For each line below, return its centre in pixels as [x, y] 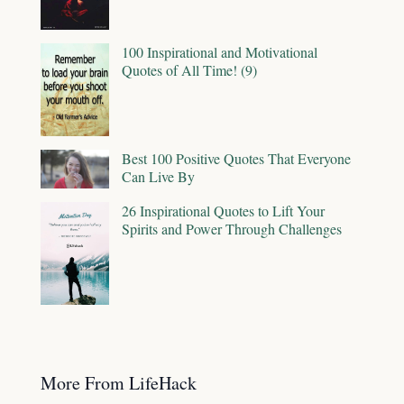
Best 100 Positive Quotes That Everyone [236, 159]
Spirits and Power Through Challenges [232, 228]
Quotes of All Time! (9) [189, 70]
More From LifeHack [119, 382]
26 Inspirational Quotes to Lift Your [223, 210]
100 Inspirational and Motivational [220, 52]
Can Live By [158, 177]
